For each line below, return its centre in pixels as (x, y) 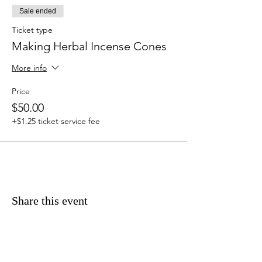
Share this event (50, 201)
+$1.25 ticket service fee (56, 121)
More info (29, 68)
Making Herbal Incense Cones (89, 46)
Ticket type (32, 30)
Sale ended (38, 11)
